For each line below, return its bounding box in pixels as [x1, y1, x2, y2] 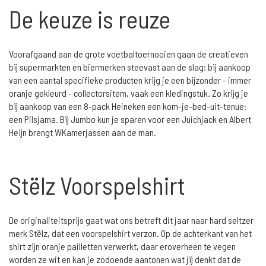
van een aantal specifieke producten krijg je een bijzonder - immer [9, 74, 251, 85]
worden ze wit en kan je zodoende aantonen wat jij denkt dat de [9, 253, 241, 265]
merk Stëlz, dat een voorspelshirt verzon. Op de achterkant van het [9, 227, 252, 239]
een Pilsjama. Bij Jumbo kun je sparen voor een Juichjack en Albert [9, 113, 251, 125]
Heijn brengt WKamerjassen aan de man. [9, 126, 158, 138]
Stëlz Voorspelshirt [9, 170, 185, 199]
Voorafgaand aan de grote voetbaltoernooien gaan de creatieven [9, 47, 248, 59]
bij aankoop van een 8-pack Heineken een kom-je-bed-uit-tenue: [9, 100, 246, 112]
